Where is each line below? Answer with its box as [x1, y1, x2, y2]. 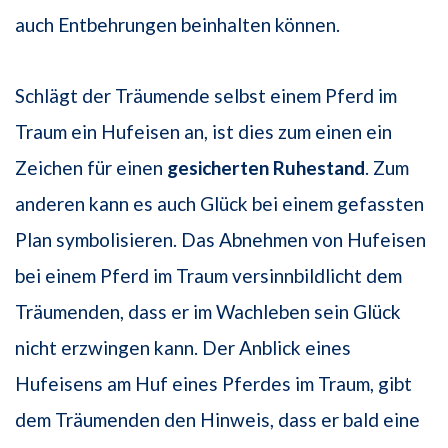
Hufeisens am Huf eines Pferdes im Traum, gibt [15, 372, 412, 396]
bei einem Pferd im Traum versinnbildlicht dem [15, 264, 402, 288]
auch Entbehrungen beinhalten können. [15, 13, 340, 37]
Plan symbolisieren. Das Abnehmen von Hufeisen [15, 228, 426, 252]
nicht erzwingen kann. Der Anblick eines [15, 336, 351, 360]
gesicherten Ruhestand [167, 156, 365, 180]
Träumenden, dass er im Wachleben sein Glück [15, 300, 401, 324]
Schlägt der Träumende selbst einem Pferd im [15, 84, 397, 108]
